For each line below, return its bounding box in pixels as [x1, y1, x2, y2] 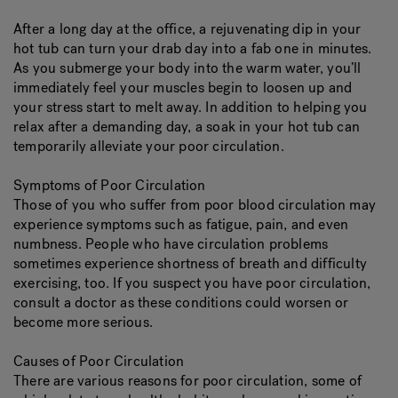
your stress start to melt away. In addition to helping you [13, 98, 368, 116]
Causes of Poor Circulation [13, 352, 185, 370]
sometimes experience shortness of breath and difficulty [13, 254, 368, 273]
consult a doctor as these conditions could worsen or [13, 293, 349, 312]
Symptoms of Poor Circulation [13, 176, 206, 195]
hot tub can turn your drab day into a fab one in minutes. [13, 39, 372, 58]
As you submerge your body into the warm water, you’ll [13, 59, 362, 77]
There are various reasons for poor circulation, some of [13, 371, 362, 390]
